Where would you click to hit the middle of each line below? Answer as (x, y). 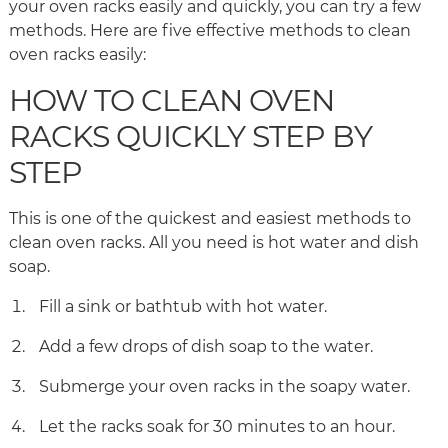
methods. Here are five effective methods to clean (210, 31)
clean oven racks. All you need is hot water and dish (214, 243)
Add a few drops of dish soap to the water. (208, 347)
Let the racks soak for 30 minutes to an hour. (219, 427)
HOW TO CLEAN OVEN (171, 101)
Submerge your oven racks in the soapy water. (226, 387)
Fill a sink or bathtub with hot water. (185, 307)
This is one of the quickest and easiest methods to (210, 219)
